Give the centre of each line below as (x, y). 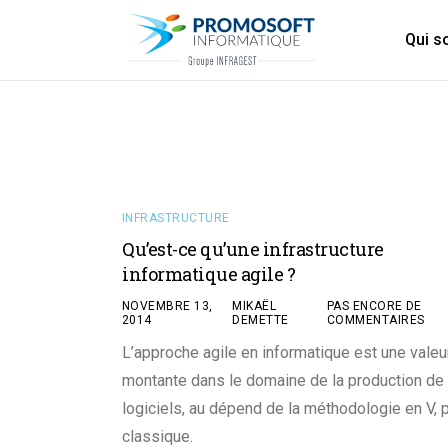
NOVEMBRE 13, (167, 306)
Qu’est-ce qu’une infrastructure (253, 249)
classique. (157, 436)
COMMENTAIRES (375, 320)
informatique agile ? (209, 274)
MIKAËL (254, 306)
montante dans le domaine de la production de (283, 380)
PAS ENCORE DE (374, 306)
